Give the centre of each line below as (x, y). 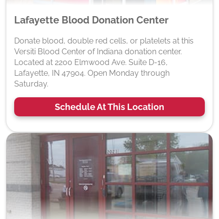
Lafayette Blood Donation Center (91, 20)
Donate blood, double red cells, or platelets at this (104, 41)
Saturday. (31, 84)
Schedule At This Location (109, 107)
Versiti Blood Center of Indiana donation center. (98, 51)
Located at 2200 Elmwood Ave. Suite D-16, (91, 62)
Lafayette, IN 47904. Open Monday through (92, 73)
